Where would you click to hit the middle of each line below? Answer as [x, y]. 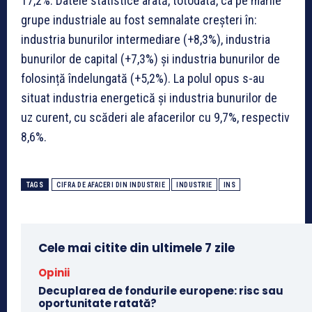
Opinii [54, 273]
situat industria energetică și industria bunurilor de [149, 98]
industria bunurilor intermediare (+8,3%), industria [146, 40]
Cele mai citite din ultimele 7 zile [136, 248]
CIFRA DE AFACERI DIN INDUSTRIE [111, 185]
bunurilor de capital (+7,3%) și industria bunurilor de [150, 59]
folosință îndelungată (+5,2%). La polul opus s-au [143, 79]
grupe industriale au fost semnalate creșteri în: [139, 20]
